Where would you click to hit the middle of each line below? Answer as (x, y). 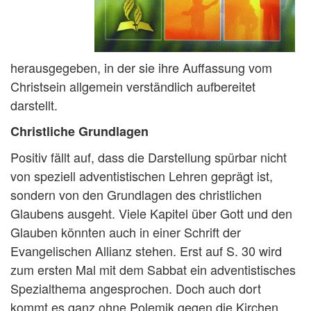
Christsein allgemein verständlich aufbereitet (133, 86)
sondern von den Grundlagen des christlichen (136, 194)
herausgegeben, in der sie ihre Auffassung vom (141, 67)
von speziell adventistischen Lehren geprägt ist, (142, 175)
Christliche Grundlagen (79, 131)
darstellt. (34, 104)
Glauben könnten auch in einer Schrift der (126, 232)
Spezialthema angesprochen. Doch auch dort (136, 288)
